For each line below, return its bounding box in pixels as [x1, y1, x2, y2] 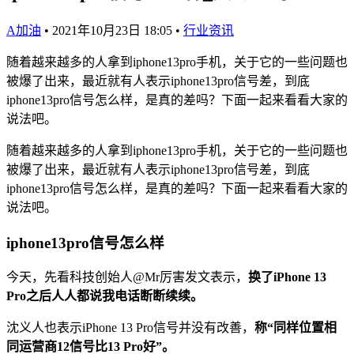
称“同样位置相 [254, 321, 337, 335]
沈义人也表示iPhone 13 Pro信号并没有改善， [6, 321, 254, 335]
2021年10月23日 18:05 [52, 23, 172, 37]
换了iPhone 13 [248, 270, 326, 284]
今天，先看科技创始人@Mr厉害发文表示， [6, 270, 248, 284]
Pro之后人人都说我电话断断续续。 [6, 289, 203, 303]
